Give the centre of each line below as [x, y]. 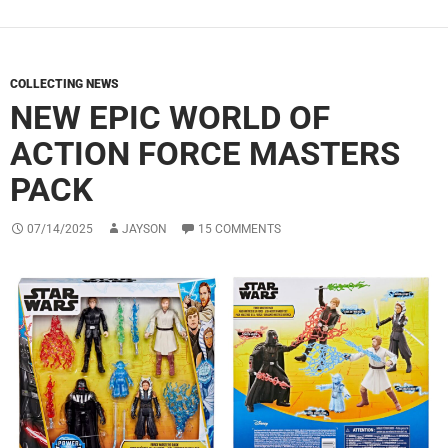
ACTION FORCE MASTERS [205, 153]
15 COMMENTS [239, 228]
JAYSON [144, 228]
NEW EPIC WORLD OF [170, 117]
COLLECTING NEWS [64, 83]
